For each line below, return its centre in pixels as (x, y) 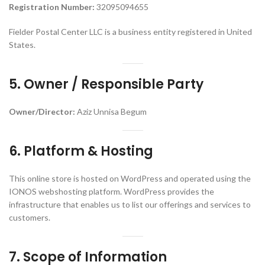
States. (22, 45)
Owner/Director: (42, 112)
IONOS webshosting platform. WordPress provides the (112, 191)
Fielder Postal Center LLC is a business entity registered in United (130, 32)
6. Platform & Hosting (81, 151)
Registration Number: (52, 7)
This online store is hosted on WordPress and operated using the (130, 178)
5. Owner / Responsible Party (106, 84)
